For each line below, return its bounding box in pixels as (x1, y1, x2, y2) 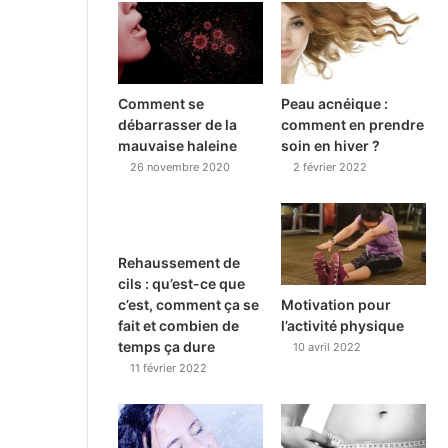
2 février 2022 (293, 159, 368, 174)
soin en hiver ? (281, 136, 381, 154)
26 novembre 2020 (130, 159, 230, 174)
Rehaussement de (118, 253, 240, 271)
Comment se (118, 94, 204, 112)
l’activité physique (281, 316, 405, 334)
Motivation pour (281, 295, 392, 313)
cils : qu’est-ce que (118, 274, 245, 292)
